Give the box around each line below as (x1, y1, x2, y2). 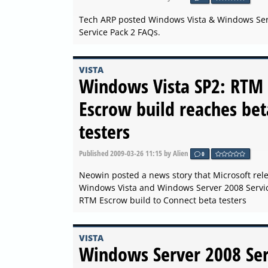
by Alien (162, 147, 190, 159)
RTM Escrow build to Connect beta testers (79, 194, 246, 206)
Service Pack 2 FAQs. (79, 26, 160, 38)
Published (79, 147, 110, 159)
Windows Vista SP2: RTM (79, 72, 263, 99)
